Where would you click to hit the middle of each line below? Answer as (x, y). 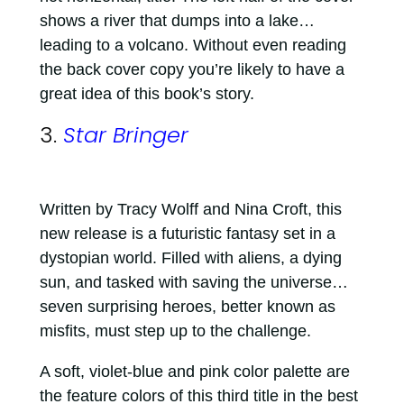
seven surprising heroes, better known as (187, 307)
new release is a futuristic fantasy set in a (187, 234)
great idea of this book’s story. (149, 94)
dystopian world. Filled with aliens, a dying (190, 258)
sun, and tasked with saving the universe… (193, 282)
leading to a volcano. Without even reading (193, 45)
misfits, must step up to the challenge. (177, 331)
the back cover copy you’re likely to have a (192, 69)
